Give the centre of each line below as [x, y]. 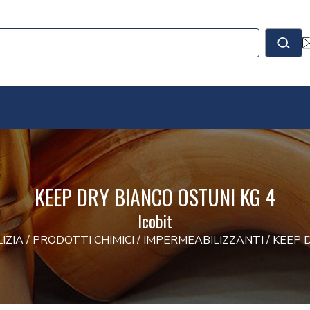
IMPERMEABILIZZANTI [203, 240]
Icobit [155, 221]
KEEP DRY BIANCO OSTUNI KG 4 [155, 197]
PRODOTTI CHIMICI [83, 240]
